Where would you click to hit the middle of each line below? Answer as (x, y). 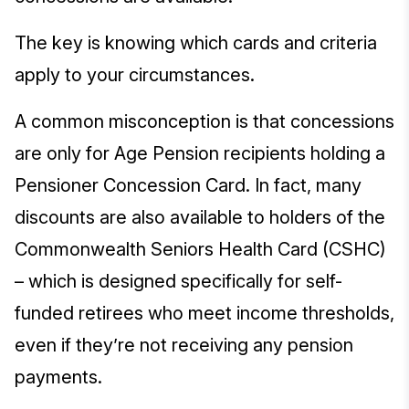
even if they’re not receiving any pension (184, 346)
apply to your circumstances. (137, 75)
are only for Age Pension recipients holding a (200, 154)
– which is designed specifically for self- (178, 282)
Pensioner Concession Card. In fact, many (188, 186)
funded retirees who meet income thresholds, (204, 314)
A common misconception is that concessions (204, 122)
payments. (61, 378)
